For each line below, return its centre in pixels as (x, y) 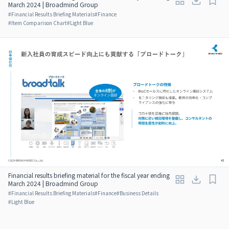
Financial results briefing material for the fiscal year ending (89, 175)
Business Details (139, 193)
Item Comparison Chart (39, 22)
